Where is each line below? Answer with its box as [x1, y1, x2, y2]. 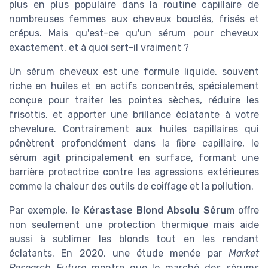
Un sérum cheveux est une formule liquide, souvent [9, 66, 259, 78]
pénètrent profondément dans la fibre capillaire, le [9, 138, 259, 150]
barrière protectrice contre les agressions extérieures [9, 166, 259, 178]
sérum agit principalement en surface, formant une [9, 152, 259, 164]
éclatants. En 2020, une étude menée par [9, 248, 229, 260]
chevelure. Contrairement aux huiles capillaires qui [9, 123, 259, 135]
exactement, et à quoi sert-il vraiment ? [9, 42, 189, 54]
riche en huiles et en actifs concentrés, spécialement [9, 80, 259, 92]
